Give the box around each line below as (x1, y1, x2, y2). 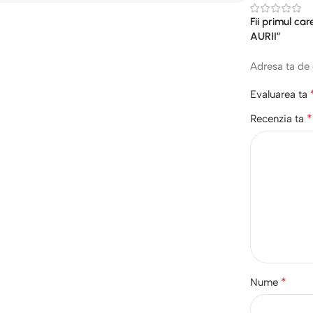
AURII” (250, 29, 282, 43)
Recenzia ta (250, 112, 307, 125)
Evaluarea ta (250, 87, 311, 101)
